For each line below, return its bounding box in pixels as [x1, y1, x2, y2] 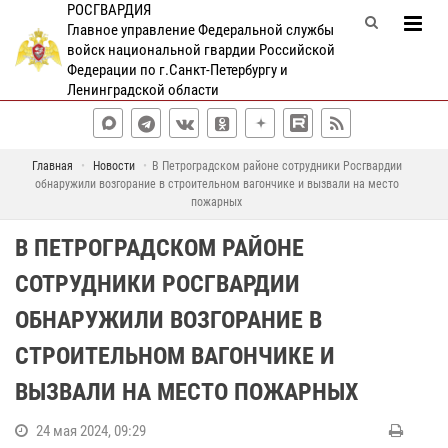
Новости [92, 159, 135, 173]
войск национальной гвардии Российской [66, 41, 335, 59]
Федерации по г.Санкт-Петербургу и [66, 61, 288, 79]
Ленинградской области [66, 81, 219, 99]
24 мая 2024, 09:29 [36, 422, 146, 440]
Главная [31, 159, 73, 173]
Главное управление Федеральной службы [66, 21, 334, 39]
